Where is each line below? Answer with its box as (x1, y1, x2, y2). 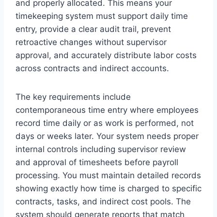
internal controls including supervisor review (15, 144, 186, 154)
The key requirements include (15, 92, 131, 102)
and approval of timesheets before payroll (15, 157, 178, 167)
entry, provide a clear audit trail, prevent (15, 24, 171, 34)
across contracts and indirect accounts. (15, 63, 169, 73)
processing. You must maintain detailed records (15, 170, 201, 180)
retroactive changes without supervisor (15, 37, 167, 47)
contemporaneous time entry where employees (15, 105, 199, 115)
